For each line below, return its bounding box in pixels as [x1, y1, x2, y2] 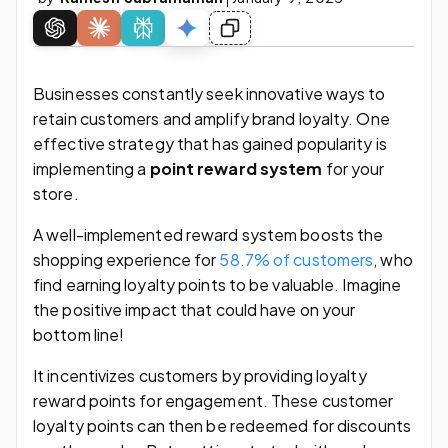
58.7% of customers [219, 248, 374, 270]
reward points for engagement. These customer [33, 389, 394, 411]
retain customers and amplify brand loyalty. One [33, 107, 390, 129]
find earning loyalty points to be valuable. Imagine [33, 273, 402, 295]
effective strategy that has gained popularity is [33, 132, 387, 154]
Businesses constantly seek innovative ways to [33, 82, 386, 104]
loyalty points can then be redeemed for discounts [33, 414, 411, 436]
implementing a [33, 157, 150, 179]
